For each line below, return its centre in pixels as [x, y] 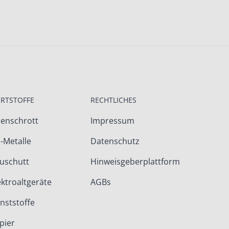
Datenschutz [115, 141]
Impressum [112, 121]
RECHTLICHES [113, 100]
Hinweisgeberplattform [135, 162]
